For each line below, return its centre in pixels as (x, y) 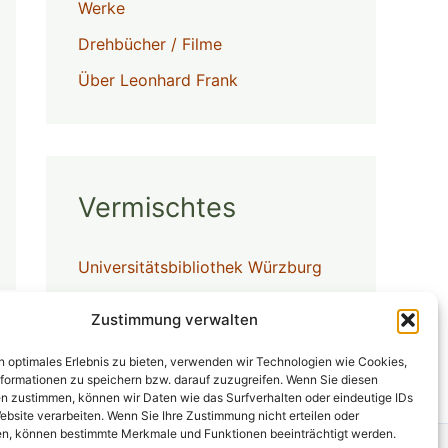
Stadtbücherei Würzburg (170, 303)
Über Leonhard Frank (158, 80)
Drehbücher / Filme (150, 44)
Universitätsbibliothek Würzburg (200, 267)
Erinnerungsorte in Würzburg (187, 339)
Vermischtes (157, 208)
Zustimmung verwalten (175, 319)
